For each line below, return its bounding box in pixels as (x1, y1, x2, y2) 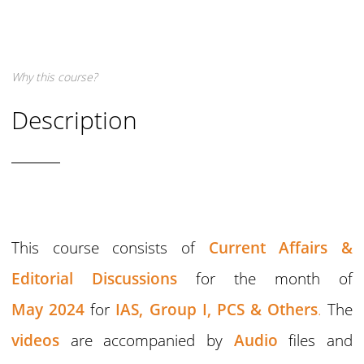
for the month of (196, 267, 353, 290)
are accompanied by (59, 329, 234, 352)
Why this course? (11, 69, 98, 85)
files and (277, 329, 353, 352)
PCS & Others (216, 298, 318, 321)
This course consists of (11, 236, 209, 259)
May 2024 (11, 298, 85, 321)
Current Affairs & (208, 236, 353, 259)
